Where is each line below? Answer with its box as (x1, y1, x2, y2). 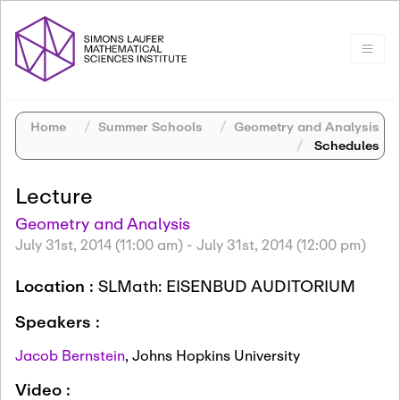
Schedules (311, 135, 379, 154)
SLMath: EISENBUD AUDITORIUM (98, 273, 355, 297)
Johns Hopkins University (132, 344, 300, 365)
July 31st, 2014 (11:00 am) (15, 233, 183, 254)
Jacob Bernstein (15, 344, 125, 365)
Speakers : (15, 309, 100, 333)
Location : (15, 273, 98, 297)
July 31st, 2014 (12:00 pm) (196, 233, 366, 254)
